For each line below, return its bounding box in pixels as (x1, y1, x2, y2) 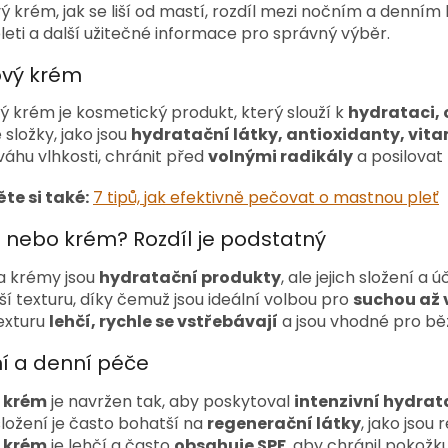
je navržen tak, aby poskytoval (47, 389, 294, 413)
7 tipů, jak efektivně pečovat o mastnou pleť (93, 186, 439, 210)
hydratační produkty (99, 266, 281, 289)
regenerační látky (207, 411, 361, 435)
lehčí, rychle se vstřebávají (49, 310, 278, 333)
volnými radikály (208, 145, 353, 169)
